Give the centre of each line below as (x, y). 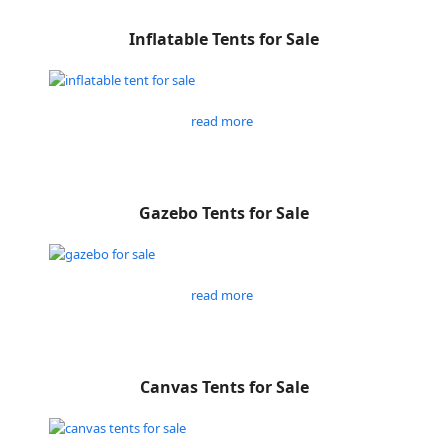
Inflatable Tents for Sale (224, 39)
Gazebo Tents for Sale (224, 213)
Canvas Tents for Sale (224, 387)
